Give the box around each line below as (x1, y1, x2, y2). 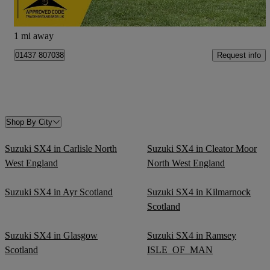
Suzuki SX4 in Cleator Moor (147, 143, 257, 154)
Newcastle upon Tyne (14, 16, 97, 27)
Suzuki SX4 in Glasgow (5, 230, 98, 240)
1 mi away (14, 31, 54, 42)
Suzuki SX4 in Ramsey (147, 230, 236, 240)
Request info (217, 50, 261, 60)
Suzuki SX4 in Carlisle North (5, 143, 117, 154)
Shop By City (6, 117, 52, 127)
